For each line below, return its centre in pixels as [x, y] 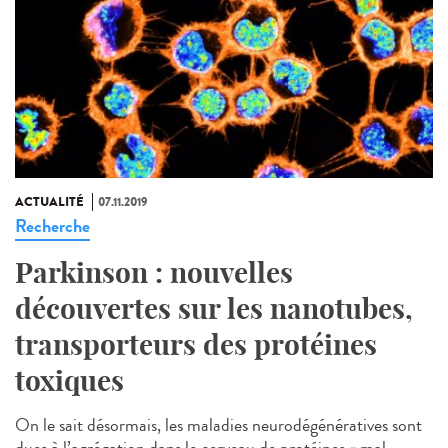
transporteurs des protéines [196, 345]
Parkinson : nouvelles [154, 273]
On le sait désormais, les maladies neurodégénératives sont [218, 425]
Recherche [52, 226]
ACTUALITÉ [49, 202]
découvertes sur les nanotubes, [214, 309]
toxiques [69, 381]
